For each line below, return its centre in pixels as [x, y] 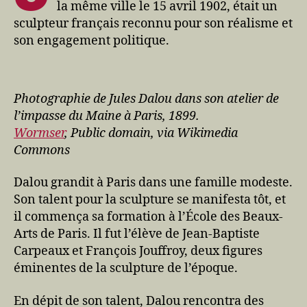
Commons [42, 150]
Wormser [39, 133]
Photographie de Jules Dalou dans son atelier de [146, 99]
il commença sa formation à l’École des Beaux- [148, 217]
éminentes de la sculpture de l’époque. [126, 269]
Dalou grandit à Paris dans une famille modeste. [153, 183]
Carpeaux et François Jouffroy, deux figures [138, 251]
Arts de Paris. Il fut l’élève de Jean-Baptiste [137, 234]
